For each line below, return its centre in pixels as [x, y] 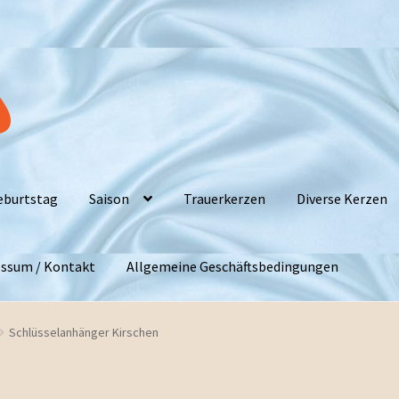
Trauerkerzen [225, 198]
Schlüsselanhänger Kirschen [83, 332]
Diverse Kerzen [342, 198]
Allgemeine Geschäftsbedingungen [233, 267]
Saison [110, 198]
